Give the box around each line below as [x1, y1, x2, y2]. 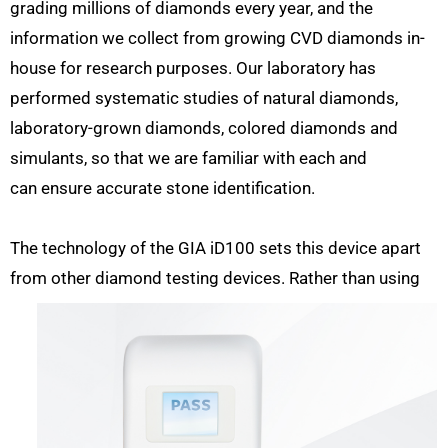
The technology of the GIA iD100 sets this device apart [10, 238, 421, 259]
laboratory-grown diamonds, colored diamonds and [10, 118, 398, 139]
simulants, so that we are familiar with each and [10, 148, 367, 169]
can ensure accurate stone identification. [10, 178, 319, 199]
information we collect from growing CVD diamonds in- [10, 28, 425, 49]
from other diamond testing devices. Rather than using [10, 268, 420, 289]
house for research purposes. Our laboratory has [10, 58, 376, 79]
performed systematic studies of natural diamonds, [10, 88, 398, 109]
